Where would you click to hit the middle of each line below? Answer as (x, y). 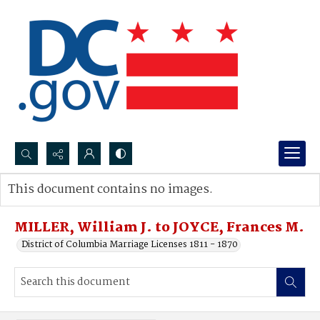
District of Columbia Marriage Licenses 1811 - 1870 (130, 245)
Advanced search (59, 204)
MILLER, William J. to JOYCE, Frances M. (159, 228)
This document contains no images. (110, 190)
